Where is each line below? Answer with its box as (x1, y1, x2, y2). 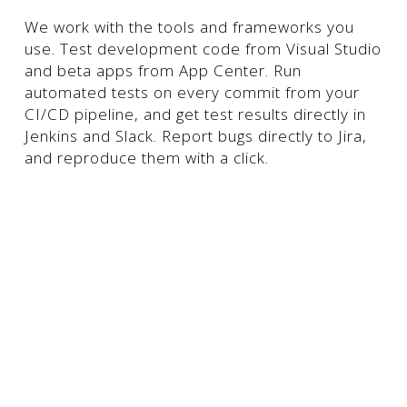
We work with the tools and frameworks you (24, 16, 354, 37)
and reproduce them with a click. (24, 147, 269, 168)
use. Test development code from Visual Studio (24, 38, 382, 59)
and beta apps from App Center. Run (24, 60, 302, 81)
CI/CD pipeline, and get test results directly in (24, 104, 366, 124)
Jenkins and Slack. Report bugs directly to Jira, (24, 125, 367, 146)
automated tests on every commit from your (24, 82, 360, 103)
